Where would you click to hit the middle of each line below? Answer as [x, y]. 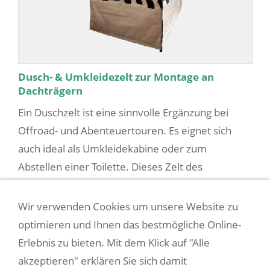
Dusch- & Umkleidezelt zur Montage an [116, 77]
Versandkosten [211, 215]
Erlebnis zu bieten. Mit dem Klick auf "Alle [114, 243]
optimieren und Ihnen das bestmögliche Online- [130, 224]
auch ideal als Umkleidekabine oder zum [112, 149]
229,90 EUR [55, 215]
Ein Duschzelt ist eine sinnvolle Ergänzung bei [123, 113]
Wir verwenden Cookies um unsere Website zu [128, 206]
